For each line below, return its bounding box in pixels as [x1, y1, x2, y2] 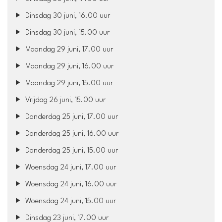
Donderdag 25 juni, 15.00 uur [23, 147, 118, 155]
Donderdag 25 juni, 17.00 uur [23, 113, 118, 121]
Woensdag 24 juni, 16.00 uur [23, 180, 117, 188]
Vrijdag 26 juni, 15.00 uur [23, 96, 106, 104]
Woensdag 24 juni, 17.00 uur [23, 164, 116, 171]
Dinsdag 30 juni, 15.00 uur [23, 29, 110, 37]
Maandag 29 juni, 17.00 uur [23, 46, 113, 54]
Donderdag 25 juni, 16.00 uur [23, 130, 119, 138]
